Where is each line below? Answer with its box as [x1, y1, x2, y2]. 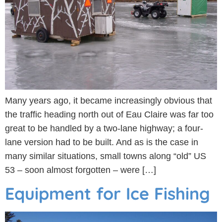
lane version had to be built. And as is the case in [5, 137, 198, 147]
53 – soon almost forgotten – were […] [5, 165, 156, 175]
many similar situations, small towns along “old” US [5, 151, 206, 161]
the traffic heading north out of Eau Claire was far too [5, 109, 214, 119]
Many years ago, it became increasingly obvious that [5, 95, 212, 106]
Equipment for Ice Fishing [5, 183, 210, 204]
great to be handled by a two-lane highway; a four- [5, 123, 203, 133]
